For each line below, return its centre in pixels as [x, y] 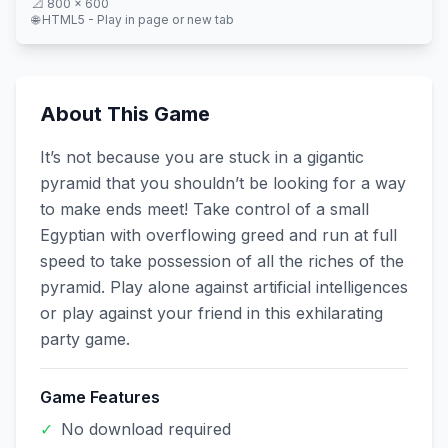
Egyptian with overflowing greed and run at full [218, 235]
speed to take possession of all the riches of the [222, 261]
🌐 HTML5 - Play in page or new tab [133, 19]
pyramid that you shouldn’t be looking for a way [223, 183]
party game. [85, 339]
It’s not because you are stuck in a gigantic [202, 157]
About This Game [125, 114]
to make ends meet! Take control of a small [204, 209]
